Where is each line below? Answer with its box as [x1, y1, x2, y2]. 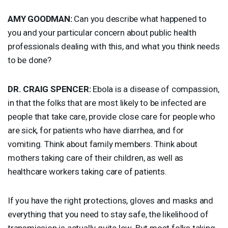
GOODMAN [27, 13, 70, 24]
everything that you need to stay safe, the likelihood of [8, 209, 209, 219]
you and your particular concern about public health [8, 27, 196, 38]
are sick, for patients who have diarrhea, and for [8, 125, 184, 135]
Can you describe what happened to [72, 13, 207, 24]
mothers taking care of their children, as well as [8, 152, 184, 163]
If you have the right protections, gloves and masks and [8, 195, 213, 206]
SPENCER [50, 83, 89, 94]
